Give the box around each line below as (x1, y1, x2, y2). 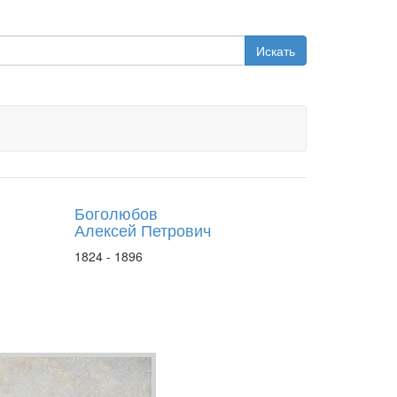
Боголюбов (74, 201, 158, 224)
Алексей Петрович (74, 218, 211, 241)
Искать (256, 42, 295, 59)
